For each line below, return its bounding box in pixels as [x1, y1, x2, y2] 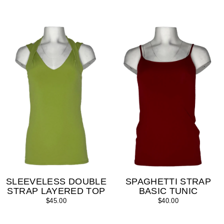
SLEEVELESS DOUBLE [5, 176, 107, 186]
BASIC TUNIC [138, 185, 198, 196]
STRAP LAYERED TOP [7, 185, 105, 196]
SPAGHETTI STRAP [125, 176, 211, 186]
